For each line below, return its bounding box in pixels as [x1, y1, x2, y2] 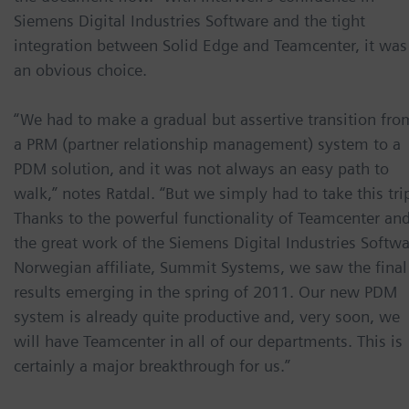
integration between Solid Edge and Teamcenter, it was [14, 35, 407, 55]
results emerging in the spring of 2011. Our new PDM [14, 281, 397, 301]
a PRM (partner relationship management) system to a [14, 133, 401, 153]
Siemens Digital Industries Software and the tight [14, 10, 365, 30]
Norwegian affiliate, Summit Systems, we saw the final [14, 257, 407, 277]
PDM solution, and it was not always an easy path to [14, 158, 389, 178]
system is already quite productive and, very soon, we [14, 306, 400, 326]
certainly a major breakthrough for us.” [14, 355, 290, 375]
